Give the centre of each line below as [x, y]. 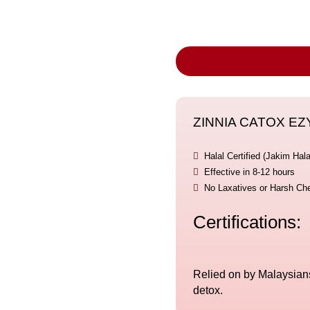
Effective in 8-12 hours [249, 172]
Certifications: [247, 222]
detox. [208, 290]
